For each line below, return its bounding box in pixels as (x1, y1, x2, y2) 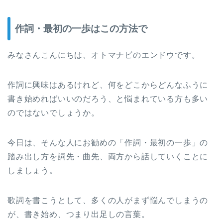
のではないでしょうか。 (7, 108, 100, 117)
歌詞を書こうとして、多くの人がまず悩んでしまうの (7, 196, 209, 205)
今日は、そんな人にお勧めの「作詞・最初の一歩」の (7, 138, 209, 147)
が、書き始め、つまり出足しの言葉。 (7, 210, 150, 219)
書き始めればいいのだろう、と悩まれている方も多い (7, 94, 209, 103)
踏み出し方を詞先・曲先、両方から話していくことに (7, 152, 209, 161)
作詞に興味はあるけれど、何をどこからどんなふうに (7, 80, 209, 89)
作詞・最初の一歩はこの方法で (15, 23, 147, 34)
